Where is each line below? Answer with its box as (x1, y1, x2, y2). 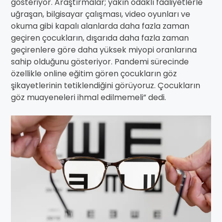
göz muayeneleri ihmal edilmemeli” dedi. (11, 92, 166, 103)
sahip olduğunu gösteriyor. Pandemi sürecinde (11, 56, 189, 67)
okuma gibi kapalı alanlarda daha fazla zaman (11, 20, 189, 32)
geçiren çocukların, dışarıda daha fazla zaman (11, 32, 189, 44)
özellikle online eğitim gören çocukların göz (11, 68, 177, 79)
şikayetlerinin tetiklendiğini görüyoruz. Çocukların (11, 80, 200, 91)
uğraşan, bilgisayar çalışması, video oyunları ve (11, 8, 190, 20)
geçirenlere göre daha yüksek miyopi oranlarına (11, 44, 197, 55)
